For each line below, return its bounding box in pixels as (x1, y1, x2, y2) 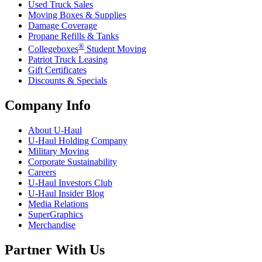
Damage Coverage (28, 20, 97, 31)
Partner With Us (5, 242, 105, 258)
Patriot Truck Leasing (28, 54, 108, 65)
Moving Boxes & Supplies (28, 10, 126, 20)
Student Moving (84, 44, 146, 54)
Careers (28, 167, 56, 178)
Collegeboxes (28, 44, 78, 54)
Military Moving (28, 146, 89, 157)
